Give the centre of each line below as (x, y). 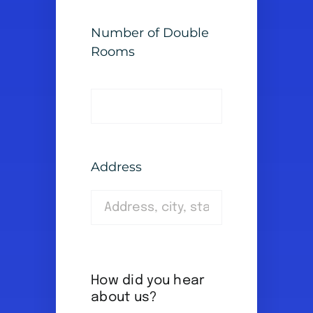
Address (116, 167)
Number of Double (150, 33)
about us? (124, 298)
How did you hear (148, 281)
